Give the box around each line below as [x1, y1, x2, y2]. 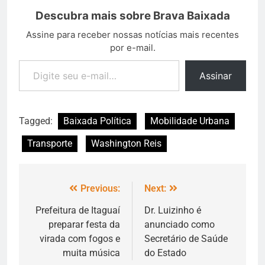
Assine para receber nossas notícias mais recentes [26, 29, 239, 41]
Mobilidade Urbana [150, 115, 230, 127]
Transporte [27, 138, 72, 150]
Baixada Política [63, 115, 131, 127]
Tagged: [19, 115, 55, 127]
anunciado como [144, 219, 215, 231]
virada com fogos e [40, 233, 120, 245]
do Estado [144, 247, 186, 259]
